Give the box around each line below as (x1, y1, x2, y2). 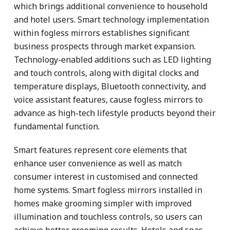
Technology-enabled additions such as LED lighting (14, 53, 211, 65)
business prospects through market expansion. (14, 40, 196, 52)
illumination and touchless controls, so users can (14, 210, 202, 222)
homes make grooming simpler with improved (14, 197, 191, 209)
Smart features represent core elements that (14, 144, 187, 156)
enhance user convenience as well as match (14, 157, 182, 169)
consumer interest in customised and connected (14, 170, 198, 182)
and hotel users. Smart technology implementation (14, 13, 209, 25)
